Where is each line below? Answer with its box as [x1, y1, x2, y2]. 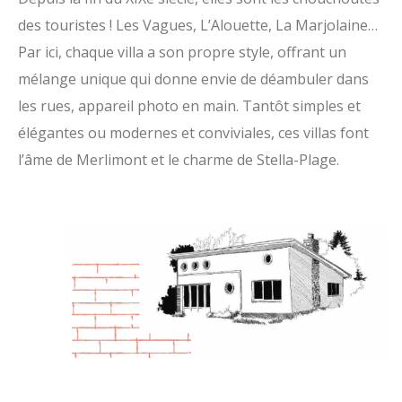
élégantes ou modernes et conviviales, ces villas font [18, 123, 369, 144]
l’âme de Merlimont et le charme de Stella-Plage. [18, 150, 339, 170]
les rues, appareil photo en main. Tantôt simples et [18, 96, 361, 117]
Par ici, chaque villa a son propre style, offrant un [18, 42, 346, 63]
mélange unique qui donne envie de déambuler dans [18, 69, 369, 90]
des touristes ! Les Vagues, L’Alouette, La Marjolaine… [18, 15, 378, 36]
